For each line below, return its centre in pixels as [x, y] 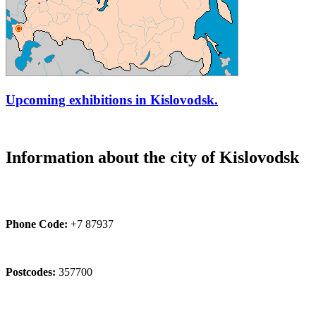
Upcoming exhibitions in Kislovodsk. [112, 99]
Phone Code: [37, 224]
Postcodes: [31, 272]
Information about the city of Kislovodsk [152, 157]
